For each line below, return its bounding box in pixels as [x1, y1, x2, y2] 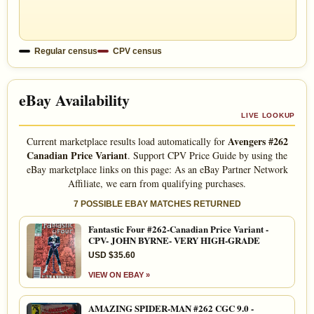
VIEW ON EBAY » [88, 270, 150, 279]
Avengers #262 [227, 133, 288, 149]
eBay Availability [19, 88, 130, 111]
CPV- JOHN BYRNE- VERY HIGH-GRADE [88, 233, 260, 247]
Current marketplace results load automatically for [26, 134, 228, 148]
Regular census [34, 46, 97, 56]
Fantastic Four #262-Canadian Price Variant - [88, 221, 268, 235]
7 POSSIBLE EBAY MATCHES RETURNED [73, 198, 241, 209]
